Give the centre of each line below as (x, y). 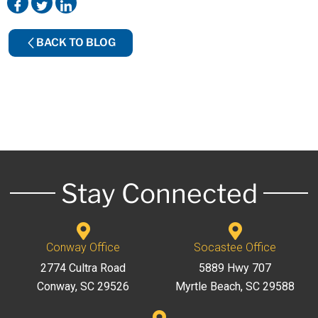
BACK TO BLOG (76, 42)
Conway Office (83, 247)
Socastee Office (235, 247)
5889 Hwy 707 (235, 268)
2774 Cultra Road (83, 268)
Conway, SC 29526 (83, 286)
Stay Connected (159, 193)
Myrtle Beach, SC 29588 (235, 286)
